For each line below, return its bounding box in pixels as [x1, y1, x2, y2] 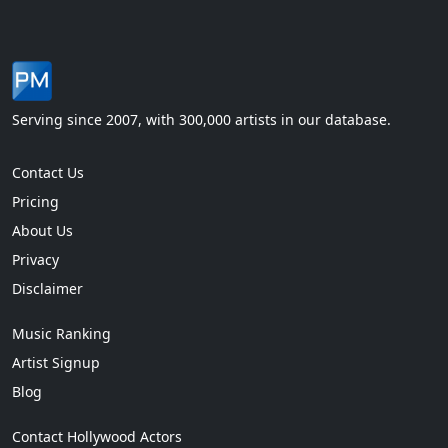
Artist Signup [12, 352, 100, 372]
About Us [12, 220, 73, 240]
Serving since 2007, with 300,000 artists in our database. [12, 109, 391, 129]
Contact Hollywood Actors [12, 426, 182, 446]
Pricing [12, 191, 59, 211]
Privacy [12, 249, 59, 269]
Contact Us [12, 162, 84, 182]
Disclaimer [12, 278, 83, 298]
